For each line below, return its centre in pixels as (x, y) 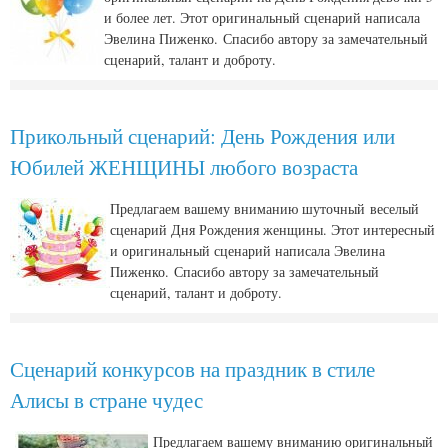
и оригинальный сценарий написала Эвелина (247, 251)
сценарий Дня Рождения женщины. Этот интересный (272, 230)
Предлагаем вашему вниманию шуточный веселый (264, 209)
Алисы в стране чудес (106, 399)
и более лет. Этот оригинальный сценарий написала (262, 18)
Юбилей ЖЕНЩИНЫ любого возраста (184, 166)
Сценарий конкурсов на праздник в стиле (192, 368)
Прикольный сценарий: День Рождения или (202, 135)
